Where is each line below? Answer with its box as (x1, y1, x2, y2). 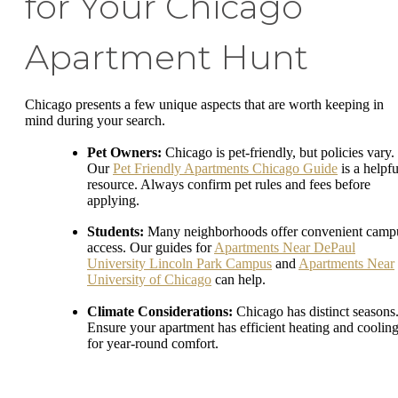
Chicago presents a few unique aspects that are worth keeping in (25, 97, 384, 113)
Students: (87, 224, 144, 240)
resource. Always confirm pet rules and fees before (87, 176, 370, 192)
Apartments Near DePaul (214, 240, 355, 256)
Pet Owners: (87, 144, 162, 160)
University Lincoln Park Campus (87, 256, 272, 272)
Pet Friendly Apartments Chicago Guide (113, 160, 338, 176)
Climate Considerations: (87, 303, 233, 319)
